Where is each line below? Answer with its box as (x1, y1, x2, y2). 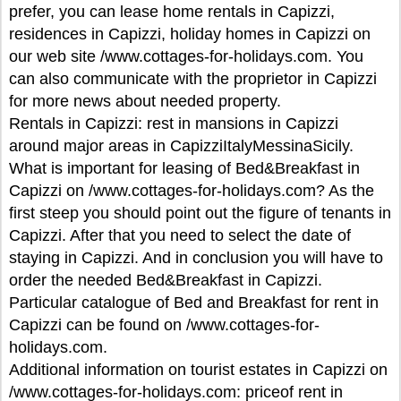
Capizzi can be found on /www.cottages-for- (9, 316, 320, 334)
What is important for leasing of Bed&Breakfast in (9, 159, 360, 177)
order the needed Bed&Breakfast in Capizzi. (9, 271, 322, 289)
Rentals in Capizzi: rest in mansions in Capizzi (9, 115, 338, 132)
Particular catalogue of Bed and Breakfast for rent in (9, 294, 379, 311)
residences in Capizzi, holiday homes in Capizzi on (9, 25, 371, 43)
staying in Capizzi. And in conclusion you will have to (9, 249, 383, 267)
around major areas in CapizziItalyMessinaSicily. (9, 137, 354, 155)
